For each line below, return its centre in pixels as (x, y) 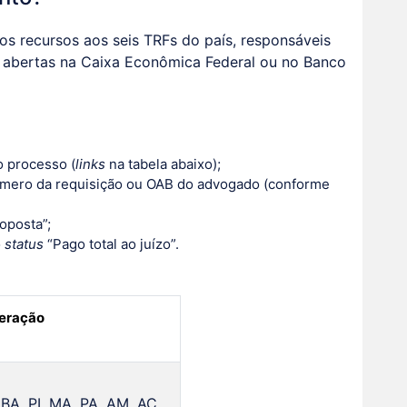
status (24, 244)
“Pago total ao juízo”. (111, 244)
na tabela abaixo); (163, 164)
